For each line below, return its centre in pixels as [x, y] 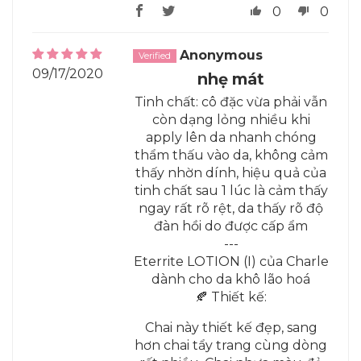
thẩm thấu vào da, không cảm [231, 155]
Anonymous [222, 55]
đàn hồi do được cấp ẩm [231, 226]
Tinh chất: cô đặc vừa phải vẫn [231, 102]
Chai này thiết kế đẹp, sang [231, 327]
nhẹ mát [231, 79]
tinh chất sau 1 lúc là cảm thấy [231, 190]
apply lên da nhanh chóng [231, 137]
